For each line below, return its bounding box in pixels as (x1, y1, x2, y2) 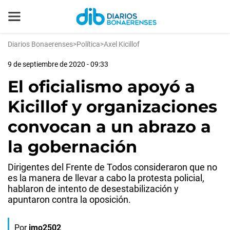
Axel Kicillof (104, 40, 140, 48)
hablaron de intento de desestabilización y (8, 183, 179, 194)
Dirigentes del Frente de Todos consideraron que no (8, 162, 217, 172)
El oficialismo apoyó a (8, 76, 195, 97)
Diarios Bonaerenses (8, 40, 73, 48)
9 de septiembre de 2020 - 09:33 (8, 60, 108, 68)
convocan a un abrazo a (8, 117, 211, 137)
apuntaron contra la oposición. (8, 194, 131, 205)
